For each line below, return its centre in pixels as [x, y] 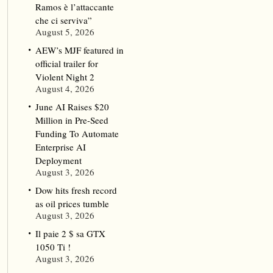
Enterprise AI [60, 147]
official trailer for [66, 63]
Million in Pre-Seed [72, 120]
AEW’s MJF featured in [79, 50]
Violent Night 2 [65, 77]
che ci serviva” [63, 20]
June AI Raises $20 [72, 107]
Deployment [58, 160]
